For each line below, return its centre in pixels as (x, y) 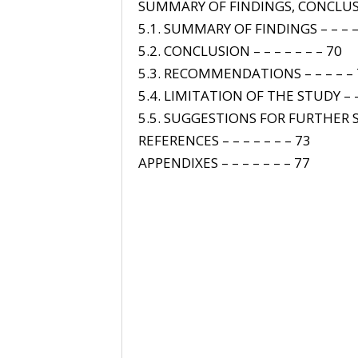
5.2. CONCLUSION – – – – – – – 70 (240, 50)
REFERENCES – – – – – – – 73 (224, 140)
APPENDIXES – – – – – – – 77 (224, 162)
